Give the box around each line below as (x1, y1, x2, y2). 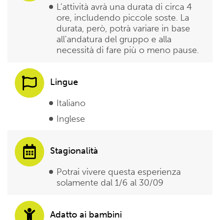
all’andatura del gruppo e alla (56, 34, 171, 45)
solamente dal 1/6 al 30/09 (56, 177, 164, 189)
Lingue (50, 77, 78, 88)
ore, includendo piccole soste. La (56, 12, 189, 24)
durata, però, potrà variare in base (56, 23, 190, 34)
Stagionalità (50, 145, 98, 157)
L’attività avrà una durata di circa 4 (56, 1, 192, 13)
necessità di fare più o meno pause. (56, 45, 199, 56)
